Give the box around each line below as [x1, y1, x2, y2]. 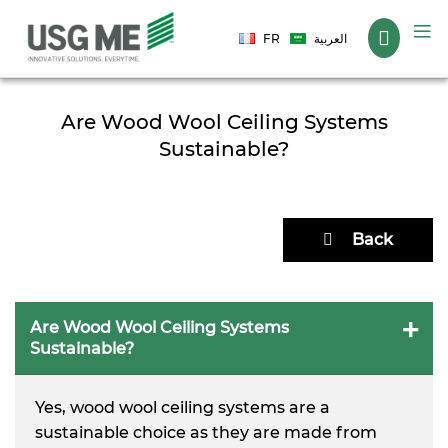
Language [237, 18, 306, 35]
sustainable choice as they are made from [35, 423, 377, 443]
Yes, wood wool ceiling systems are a [35, 398, 330, 418]
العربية [313, 31, 347, 47]
